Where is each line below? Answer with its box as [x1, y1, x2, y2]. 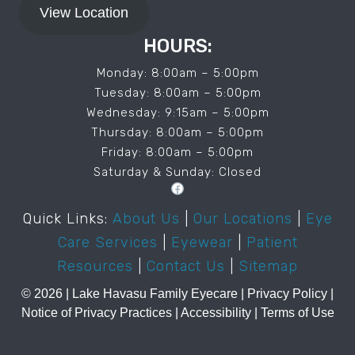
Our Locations [193, 209, 292, 227]
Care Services [57, 233, 158, 251]
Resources [57, 257, 133, 275]
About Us [112, 209, 180, 227]
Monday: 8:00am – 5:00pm [96, 65, 259, 80]
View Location [39, 4, 128, 21]
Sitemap [239, 257, 298, 275]
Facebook [170, 179, 232, 195]
